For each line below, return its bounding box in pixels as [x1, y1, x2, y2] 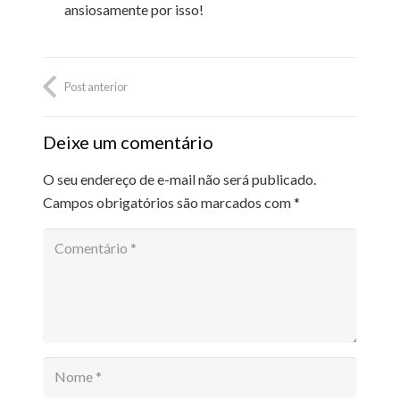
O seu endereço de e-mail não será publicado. [43, 171, 316, 188]
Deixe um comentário [43, 131, 217, 154]
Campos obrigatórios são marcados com [43, 194, 294, 212]
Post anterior [64, 79, 128, 94]
